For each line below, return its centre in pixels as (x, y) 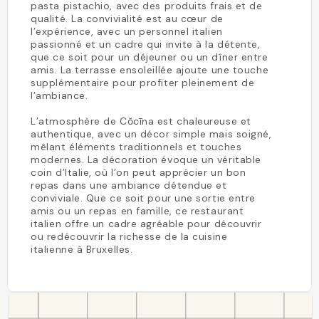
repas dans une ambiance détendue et (129, 185)
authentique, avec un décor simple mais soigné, (151, 134)
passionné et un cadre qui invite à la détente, (146, 44)
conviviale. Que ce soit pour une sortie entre (143, 198)
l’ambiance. (59, 95)
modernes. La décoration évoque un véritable (146, 159)
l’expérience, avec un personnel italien (127, 31)
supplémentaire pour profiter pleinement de (143, 83)
